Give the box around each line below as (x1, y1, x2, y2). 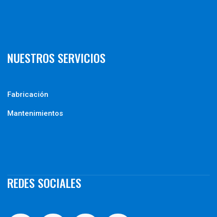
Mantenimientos (7, 109, 63, 118)
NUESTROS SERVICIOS (7, 49, 106, 67)
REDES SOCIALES (7, 174, 81, 192)
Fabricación (7, 90, 48, 99)
